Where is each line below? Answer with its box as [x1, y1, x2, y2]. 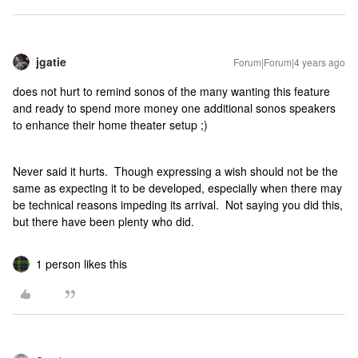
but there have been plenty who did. [13, 213, 197, 229]
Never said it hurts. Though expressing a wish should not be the [13, 163, 338, 179]
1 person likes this [36, 256, 127, 272]
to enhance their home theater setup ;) [13, 117, 208, 133]
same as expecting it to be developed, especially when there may [13, 180, 342, 196]
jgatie [36, 54, 66, 70]
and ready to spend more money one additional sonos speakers [13, 100, 336, 116]
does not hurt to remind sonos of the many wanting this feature [13, 83, 330, 99]
